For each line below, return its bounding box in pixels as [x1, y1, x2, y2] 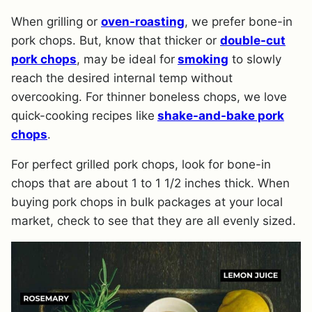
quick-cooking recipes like [11, 109, 155, 123]
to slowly [228, 52, 281, 67]
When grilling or [11, 15, 101, 29]
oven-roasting [101, 15, 185, 29]
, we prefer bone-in [185, 15, 292, 29]
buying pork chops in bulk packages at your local [11, 195, 283, 210]
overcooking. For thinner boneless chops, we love [11, 90, 287, 104]
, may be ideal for [77, 52, 175, 67]
